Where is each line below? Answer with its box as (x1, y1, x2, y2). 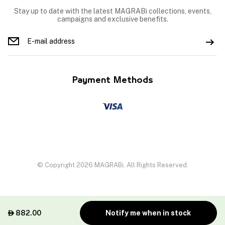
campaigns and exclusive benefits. (57, 15, 168, 24)
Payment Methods (72, 76, 153, 85)
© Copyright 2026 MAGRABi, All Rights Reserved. (37, 161, 188, 169)
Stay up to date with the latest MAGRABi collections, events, (14, 7, 211, 16)
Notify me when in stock (105, 209, 191, 217)
